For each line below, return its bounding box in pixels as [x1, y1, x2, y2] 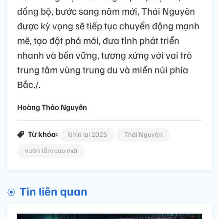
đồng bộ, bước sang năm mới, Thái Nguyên [17, 4, 195, 17]
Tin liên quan [20, 183, 88, 198]
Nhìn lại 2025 [67, 130, 107, 138]
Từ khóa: [28, 129, 58, 139]
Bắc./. [17, 77, 41, 90]
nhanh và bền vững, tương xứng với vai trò [17, 48, 192, 61]
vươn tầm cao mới [25, 146, 77, 154]
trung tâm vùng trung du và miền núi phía [17, 63, 188, 76]
